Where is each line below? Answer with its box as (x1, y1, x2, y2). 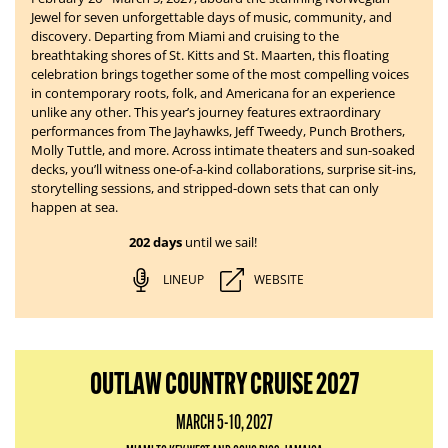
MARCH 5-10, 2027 (175, 410, 273, 434)
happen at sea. (31, 198, 118, 216)
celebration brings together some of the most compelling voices (31, 65, 409, 83)
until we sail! (181, 233, 257, 251)
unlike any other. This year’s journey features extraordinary (31, 103, 381, 121)
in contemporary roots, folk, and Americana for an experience (31, 84, 395, 102)
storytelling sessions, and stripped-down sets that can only (31, 179, 379, 197)
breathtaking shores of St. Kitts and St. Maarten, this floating (31, 46, 389, 64)
